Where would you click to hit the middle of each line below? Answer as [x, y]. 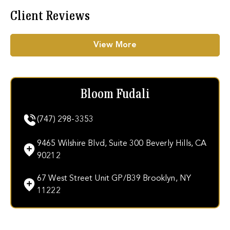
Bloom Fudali [115, 95]
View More [115, 45]
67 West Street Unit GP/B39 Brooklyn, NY [114, 179]
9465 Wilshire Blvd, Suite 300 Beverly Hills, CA [122, 144]
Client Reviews [50, 17]
